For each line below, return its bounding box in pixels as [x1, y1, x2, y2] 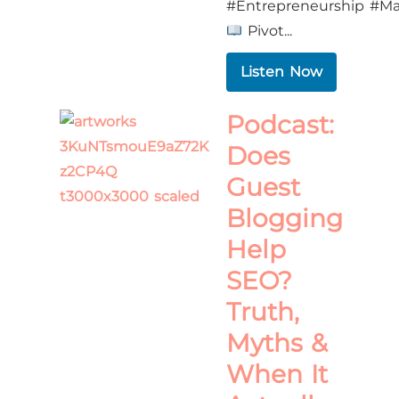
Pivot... [242, 22, 293, 39]
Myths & [226, 328, 328, 358]
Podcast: [226, 110, 335, 140]
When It [226, 359, 328, 389]
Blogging [226, 203, 344, 233]
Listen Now [240, 63, 322, 80]
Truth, [226, 297, 300, 327]
